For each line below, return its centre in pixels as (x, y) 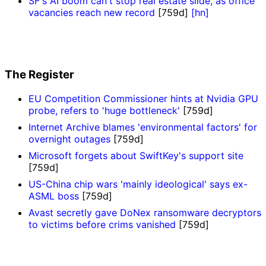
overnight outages (69, 139)
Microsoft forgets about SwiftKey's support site (136, 155)
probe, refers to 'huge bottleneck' (104, 110)
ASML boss (54, 196)
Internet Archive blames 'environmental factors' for (143, 127)
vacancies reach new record (92, 13)
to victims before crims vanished (102, 224)
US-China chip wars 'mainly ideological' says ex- (138, 184)
